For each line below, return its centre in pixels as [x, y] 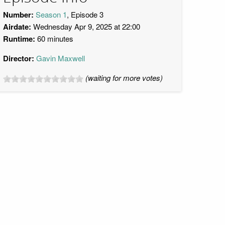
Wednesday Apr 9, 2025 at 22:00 [86, 26]
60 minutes [54, 38]
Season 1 [51, 14]
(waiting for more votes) [124, 78]
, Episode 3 [85, 14]
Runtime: [19, 39]
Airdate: [17, 27]
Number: [18, 15]
